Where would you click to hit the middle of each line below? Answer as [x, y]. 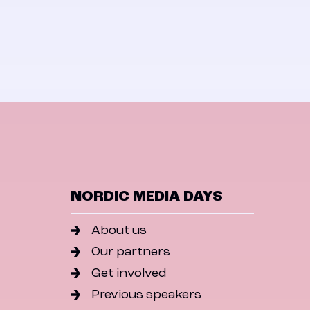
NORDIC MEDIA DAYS [146, 197]
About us [119, 230]
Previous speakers [147, 295]
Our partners [131, 252]
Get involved [129, 273]
